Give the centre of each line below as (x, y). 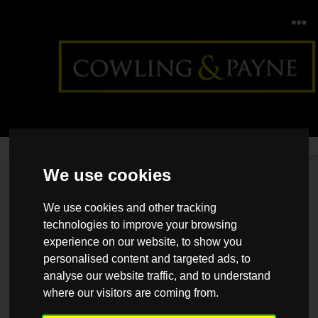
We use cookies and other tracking (130, 208)
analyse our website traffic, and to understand (157, 276)
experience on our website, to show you (143, 242)
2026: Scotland (51, 172)
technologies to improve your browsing (141, 225)
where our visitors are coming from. (131, 293)
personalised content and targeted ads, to (147, 259)
